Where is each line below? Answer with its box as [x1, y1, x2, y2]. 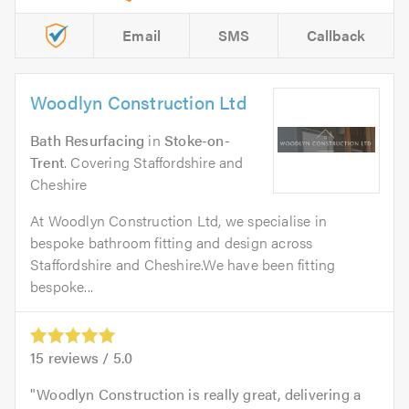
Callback [306, 24, 366, 46]
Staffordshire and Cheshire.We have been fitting [30, 253, 336, 275]
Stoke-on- [164, 129, 230, 151]
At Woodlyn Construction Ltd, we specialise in [30, 209, 328, 231]
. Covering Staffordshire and [64, 151, 244, 173]
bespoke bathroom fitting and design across [30, 231, 313, 253]
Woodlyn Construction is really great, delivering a [37, 383, 362, 404]
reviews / [44, 346, 113, 368]
